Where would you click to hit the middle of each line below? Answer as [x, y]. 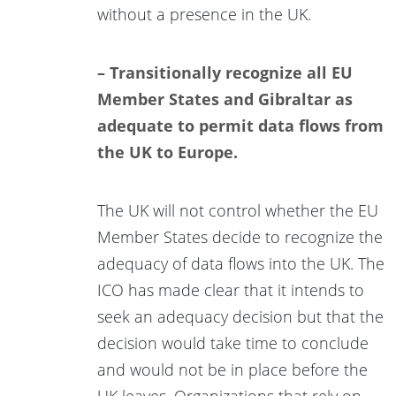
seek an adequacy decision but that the [240, 316]
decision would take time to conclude [233, 343]
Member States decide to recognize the [240, 236]
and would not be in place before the [232, 369]
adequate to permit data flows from [240, 125]
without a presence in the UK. [204, 14]
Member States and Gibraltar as [225, 99]
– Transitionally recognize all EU [225, 72]
